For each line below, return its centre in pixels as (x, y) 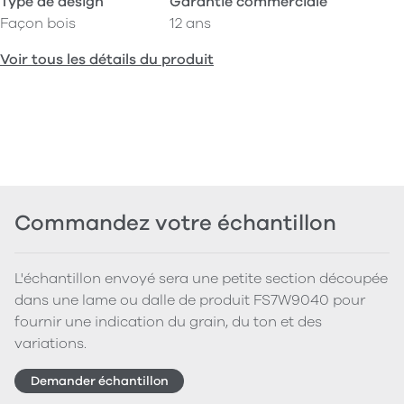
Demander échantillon (99, 381)
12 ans (190, 24)
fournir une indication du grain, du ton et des (168, 322)
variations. (50, 344)
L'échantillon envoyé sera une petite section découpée (201, 279)
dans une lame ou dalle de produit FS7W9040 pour (190, 301)
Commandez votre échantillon (175, 223)
